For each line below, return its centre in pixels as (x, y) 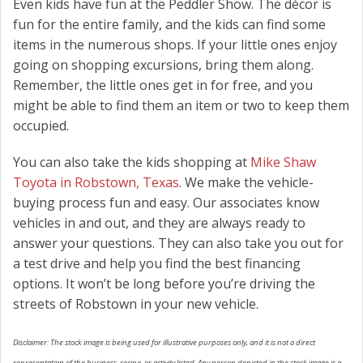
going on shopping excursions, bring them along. (163, 64)
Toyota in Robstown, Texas (96, 182)
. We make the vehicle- (246, 182)
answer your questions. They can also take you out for (178, 243)
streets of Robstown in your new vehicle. (136, 303)
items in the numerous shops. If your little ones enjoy (175, 44)
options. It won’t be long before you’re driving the (164, 283)
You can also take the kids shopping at (132, 162)
